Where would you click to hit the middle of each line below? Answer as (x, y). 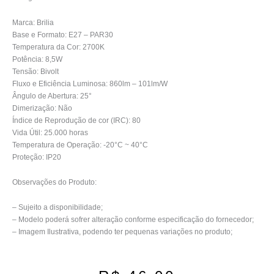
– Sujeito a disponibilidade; (57, 207)
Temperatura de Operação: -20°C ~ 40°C (80, 145)
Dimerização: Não (42, 108)
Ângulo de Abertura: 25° (52, 96)
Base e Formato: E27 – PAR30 (63, 35)
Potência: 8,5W (37, 59)
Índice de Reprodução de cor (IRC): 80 (76, 120)
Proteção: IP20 (37, 157)
